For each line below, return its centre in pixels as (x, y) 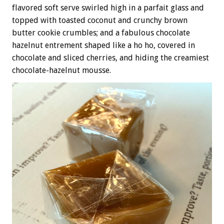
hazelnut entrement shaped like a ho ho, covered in (103, 45)
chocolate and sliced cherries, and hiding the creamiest (110, 58)
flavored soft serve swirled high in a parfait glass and (108, 8)
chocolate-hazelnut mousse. (61, 70)
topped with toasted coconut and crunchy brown (100, 20)
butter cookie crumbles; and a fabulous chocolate (101, 33)
